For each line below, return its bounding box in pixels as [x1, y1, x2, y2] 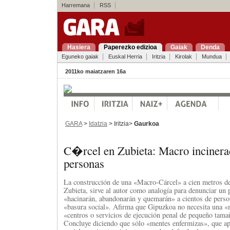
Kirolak [175, 53, 192, 60]
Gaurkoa [133, 120, 159, 127]
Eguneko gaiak [61, 53, 99, 60]
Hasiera [67, 44, 90, 51]
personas [63, 155, 104, 171]
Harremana [61, 2, 90, 8]
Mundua [201, 53, 222, 60]
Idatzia [88, 120, 107, 127]
